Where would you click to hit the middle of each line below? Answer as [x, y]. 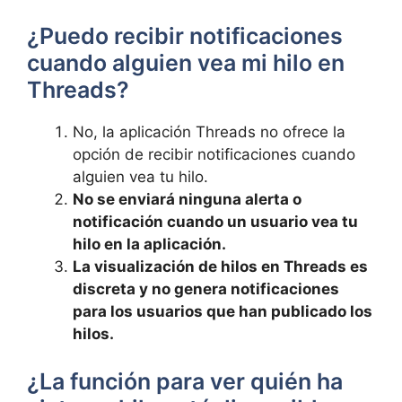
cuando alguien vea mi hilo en [186, 62]
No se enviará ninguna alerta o [187, 199]
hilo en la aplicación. [149, 244]
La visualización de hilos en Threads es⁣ [220, 266]
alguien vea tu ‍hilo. [140, 176]
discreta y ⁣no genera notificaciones [206, 288]
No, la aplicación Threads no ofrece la [209, 131]
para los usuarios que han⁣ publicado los [223, 311]
